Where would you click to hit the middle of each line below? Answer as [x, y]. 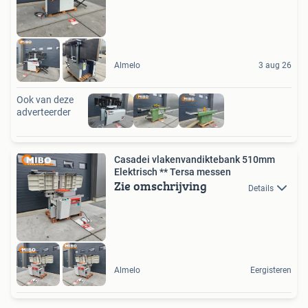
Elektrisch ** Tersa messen [173, 172]
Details [261, 188]
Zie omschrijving [161, 186]
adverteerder [44, 112]
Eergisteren [271, 270]
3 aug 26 [275, 66]
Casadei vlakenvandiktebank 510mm [195, 160]
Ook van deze [45, 100]
